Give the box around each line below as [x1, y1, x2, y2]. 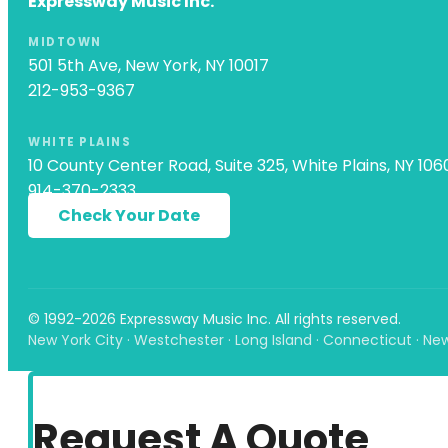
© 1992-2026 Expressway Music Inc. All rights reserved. [28, 308, 401, 329]
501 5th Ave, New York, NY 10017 [28, 53, 269, 77]
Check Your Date [58, 203, 200, 227]
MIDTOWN [28, 33, 102, 50]
